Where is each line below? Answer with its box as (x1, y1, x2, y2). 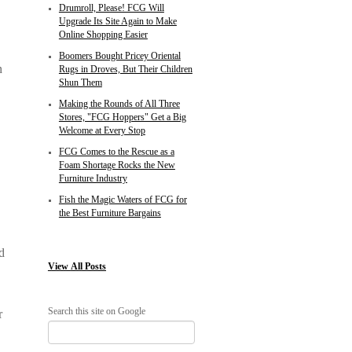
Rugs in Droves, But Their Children (58, 64, 192, 75)
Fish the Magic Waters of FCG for (58, 194, 187, 205)
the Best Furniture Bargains (58, 207, 161, 218)
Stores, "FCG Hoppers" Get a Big (58, 112, 186, 123)
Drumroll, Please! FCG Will (58, 2, 164, 13)
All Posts (70, 260, 106, 272)
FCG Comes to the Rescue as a (58, 146, 174, 157)
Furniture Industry (58, 173, 127, 184)
